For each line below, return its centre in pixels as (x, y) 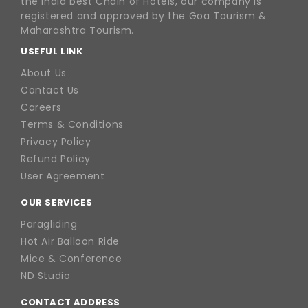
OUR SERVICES (57, 202)
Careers (41, 107)
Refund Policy (56, 159)
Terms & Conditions (72, 124)
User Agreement (63, 176)
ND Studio (46, 276)
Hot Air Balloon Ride (70, 241)
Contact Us (50, 90)
